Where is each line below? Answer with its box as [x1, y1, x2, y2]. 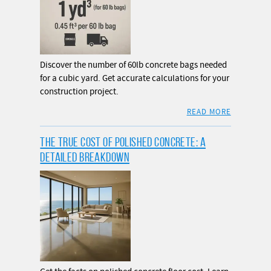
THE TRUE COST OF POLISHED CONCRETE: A [40, 135, 206, 149]
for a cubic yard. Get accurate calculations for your [40, 73, 230, 85]
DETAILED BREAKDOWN [40, 150, 129, 165]
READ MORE [186, 107, 231, 117]
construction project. [40, 86, 119, 98]
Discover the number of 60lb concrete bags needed [40, 59, 227, 71]
